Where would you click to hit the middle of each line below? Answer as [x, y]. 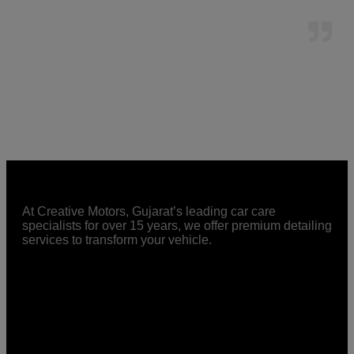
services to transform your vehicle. [119, 239]
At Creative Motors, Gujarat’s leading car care [149, 211]
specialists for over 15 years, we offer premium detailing [177, 225]
